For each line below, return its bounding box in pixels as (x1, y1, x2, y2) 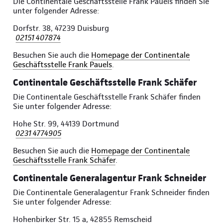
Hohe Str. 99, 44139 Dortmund (13, 119, 119, 129)
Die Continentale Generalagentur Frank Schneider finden (13, 188, 210, 198)
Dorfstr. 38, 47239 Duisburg (13, 23, 109, 33)
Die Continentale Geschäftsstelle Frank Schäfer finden (13, 92, 201, 102)
